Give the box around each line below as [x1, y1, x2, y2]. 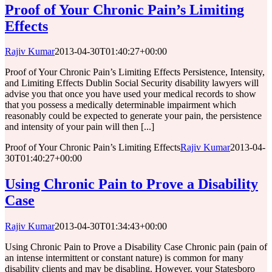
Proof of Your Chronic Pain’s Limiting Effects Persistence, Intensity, [5, 67, 265, 78]
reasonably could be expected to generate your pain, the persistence [5, 110, 262, 121]
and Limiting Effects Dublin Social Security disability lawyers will [5, 78, 259, 89]
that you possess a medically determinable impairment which [5, 100, 236, 110]
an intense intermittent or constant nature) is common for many [5, 253, 243, 263]
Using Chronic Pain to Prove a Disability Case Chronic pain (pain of [5, 242, 267, 253]
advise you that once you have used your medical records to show [5, 89, 256, 100]
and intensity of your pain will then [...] [5, 121, 154, 132]
